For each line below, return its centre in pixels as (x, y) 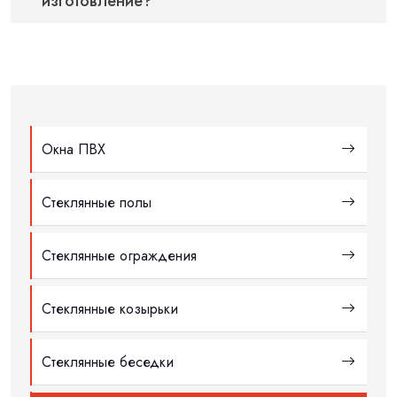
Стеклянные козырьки (110, 308)
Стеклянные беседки (108, 362)
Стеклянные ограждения (119, 255)
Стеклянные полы (97, 202)
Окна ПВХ (74, 149)
